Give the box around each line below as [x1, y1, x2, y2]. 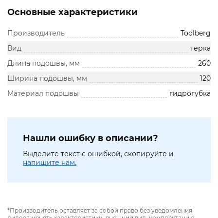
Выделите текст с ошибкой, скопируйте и [23, 149, 174, 159]
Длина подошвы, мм [7, 59, 80, 68]
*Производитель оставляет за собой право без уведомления [7, 207, 192, 215]
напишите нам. [23, 158, 76, 167]
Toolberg [181, 29, 211, 38]
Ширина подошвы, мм [7, 74, 87, 83]
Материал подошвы [7, 89, 79, 98]
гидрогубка [169, 89, 211, 98]
